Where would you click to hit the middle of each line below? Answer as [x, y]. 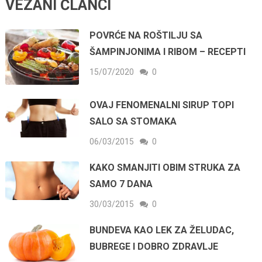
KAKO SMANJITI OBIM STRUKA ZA [165, 167]
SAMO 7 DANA [121, 184]
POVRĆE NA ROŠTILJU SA [146, 35]
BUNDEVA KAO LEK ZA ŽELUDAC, [162, 230]
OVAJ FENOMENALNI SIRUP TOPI [162, 105]
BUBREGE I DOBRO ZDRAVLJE [154, 246]
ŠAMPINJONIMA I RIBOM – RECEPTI [168, 51]
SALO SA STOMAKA [133, 121]
